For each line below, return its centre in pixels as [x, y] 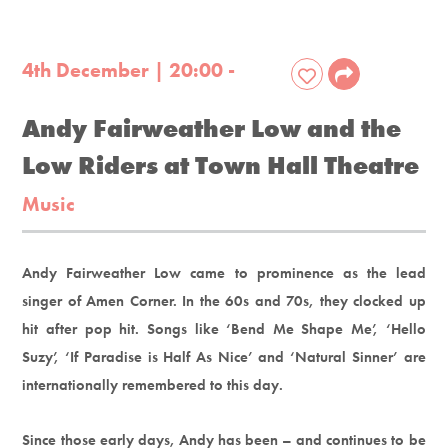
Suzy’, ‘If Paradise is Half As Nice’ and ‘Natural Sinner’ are [224, 356]
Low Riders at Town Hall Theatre [221, 165]
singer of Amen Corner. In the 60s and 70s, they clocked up [224, 300]
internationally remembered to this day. [153, 384]
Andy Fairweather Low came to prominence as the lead [224, 272]
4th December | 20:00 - [129, 69]
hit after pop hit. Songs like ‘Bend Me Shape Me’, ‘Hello [224, 328]
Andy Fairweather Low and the [212, 128]
